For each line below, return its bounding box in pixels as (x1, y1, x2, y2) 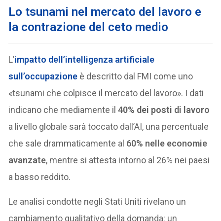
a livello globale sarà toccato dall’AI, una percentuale (8, 121, 209, 132)
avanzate (8, 155, 46, 166)
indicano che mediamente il (8, 105, 118, 115)
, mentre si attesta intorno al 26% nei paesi (46, 155, 210, 166)
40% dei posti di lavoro (118, 105, 210, 115)
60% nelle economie (126, 138, 208, 149)
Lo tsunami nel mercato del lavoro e (8, 5, 202, 19)
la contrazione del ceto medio (8, 20, 169, 35)
